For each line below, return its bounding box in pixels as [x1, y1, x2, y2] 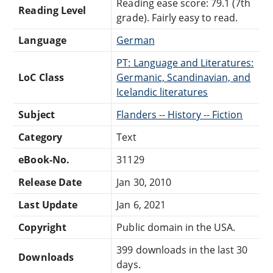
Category [18, 130, 62, 144]
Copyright [18, 220, 66, 234]
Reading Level [18, 3, 86, 17]
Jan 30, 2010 [116, 175, 171, 189]
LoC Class [18, 70, 64, 84]
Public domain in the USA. [116, 220, 236, 234]
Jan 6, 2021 [116, 197, 166, 211]
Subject [18, 107, 55, 121]
